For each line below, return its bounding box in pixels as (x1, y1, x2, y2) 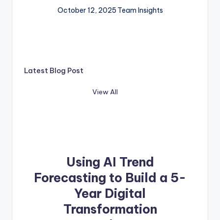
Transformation (63, 201, 157, 217)
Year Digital (74, 185, 146, 201)
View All (92, 87, 118, 96)
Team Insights (117, 6, 163, 15)
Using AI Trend (66, 154, 154, 170)
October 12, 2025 (57, 6, 116, 15)
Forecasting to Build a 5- (34, 169, 186, 186)
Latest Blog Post (24, 66, 83, 76)
